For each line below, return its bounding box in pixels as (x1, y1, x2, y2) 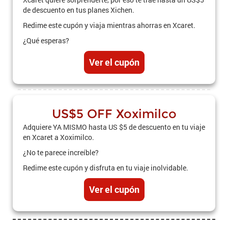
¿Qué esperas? (23, 36, 69, 45)
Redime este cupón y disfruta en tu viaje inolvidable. (23, 163, 188, 173)
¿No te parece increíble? (23, 148, 99, 157)
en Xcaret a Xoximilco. (23, 132, 94, 142)
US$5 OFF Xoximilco (51, 106, 177, 121)
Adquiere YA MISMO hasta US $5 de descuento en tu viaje (23, 122, 205, 132)
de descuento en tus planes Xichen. (23, 5, 134, 15)
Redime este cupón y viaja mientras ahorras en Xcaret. (23, 20, 195, 30)
